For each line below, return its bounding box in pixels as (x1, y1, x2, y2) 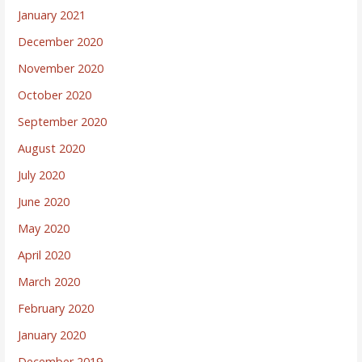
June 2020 (18, 193, 70, 209)
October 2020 (18, 86, 92, 103)
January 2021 (18, 6, 86, 23)
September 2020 (18, 113, 107, 129)
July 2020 (18, 166, 65, 183)
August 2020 (18, 140, 86, 156)
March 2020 (18, 273, 81, 289)
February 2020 (18, 300, 95, 316)
